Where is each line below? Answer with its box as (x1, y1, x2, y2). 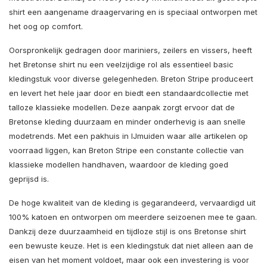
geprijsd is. (9, 174, 49, 184)
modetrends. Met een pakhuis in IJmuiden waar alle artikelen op (9, 131, 248, 141)
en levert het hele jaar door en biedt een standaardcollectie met (9, 88, 249, 98)
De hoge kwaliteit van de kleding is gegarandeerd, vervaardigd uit (9, 198, 256, 208)
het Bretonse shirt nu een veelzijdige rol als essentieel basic (9, 60, 234, 70)
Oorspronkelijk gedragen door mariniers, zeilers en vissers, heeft (9, 45, 252, 55)
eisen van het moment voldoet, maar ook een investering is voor (9, 255, 249, 265)
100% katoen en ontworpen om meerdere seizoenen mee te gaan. (9, 212, 257, 222)
